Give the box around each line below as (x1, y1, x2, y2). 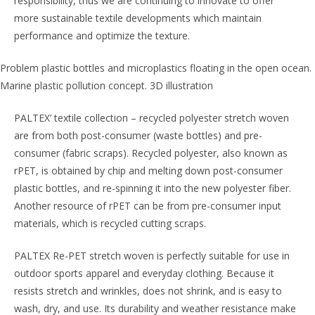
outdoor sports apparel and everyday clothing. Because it (14, 266, 274, 280)
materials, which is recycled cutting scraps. (14, 217, 206, 230)
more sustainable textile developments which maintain (14, 11, 262, 25)
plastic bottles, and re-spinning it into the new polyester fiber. (14, 181, 291, 195)
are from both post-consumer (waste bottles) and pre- (14, 129, 262, 142)
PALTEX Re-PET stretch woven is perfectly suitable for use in (14, 249, 290, 262)
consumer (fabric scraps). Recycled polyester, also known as (14, 146, 288, 160)
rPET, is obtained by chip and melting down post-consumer (14, 164, 283, 177)
